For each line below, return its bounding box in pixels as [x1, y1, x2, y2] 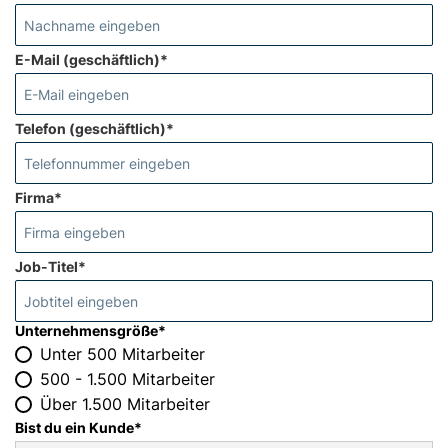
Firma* [15, 189, 62, 207]
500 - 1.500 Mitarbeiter [40, 369, 215, 390]
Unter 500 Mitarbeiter [40, 344, 205, 365]
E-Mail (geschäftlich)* [15, 51, 168, 69]
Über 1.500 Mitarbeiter [40, 394, 210, 415]
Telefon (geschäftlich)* [15, 120, 174, 138]
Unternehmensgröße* [15, 322, 166, 340]
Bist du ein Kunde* [15, 419, 142, 437]
